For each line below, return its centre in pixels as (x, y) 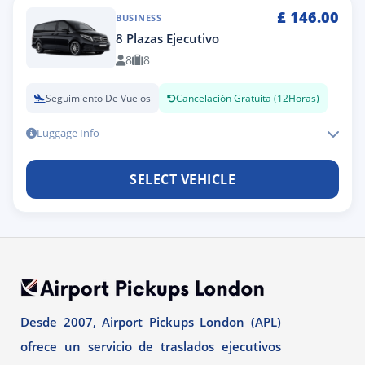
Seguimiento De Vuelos (98, 98)
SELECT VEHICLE (182, 179)
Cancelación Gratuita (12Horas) (248, 98)
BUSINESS (139, 18)
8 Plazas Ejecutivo (167, 38)
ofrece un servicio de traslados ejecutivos (151, 346)
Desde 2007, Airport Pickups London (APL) (151, 322)
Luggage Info (68, 133)
